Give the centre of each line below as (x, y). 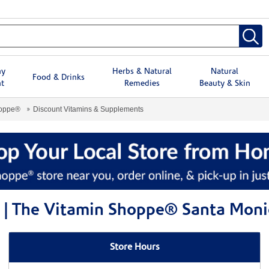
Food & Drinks (59, 77)
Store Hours (134, 248)
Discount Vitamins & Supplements (88, 109)
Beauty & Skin (225, 83)
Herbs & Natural (142, 71)
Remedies (142, 83)
